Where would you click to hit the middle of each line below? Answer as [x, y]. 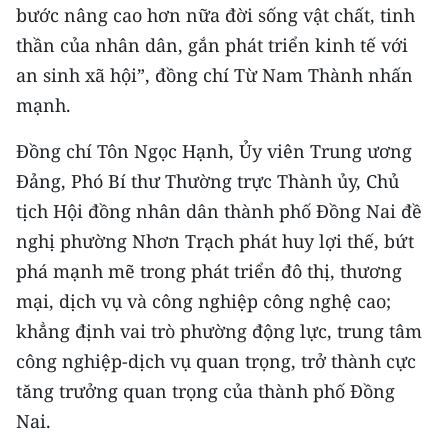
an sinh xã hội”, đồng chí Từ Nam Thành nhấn [214, 75]
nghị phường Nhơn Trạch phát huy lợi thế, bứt [215, 241]
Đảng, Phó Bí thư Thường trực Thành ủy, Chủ [207, 181]
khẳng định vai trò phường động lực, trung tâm [219, 331]
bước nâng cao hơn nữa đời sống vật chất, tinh [215, 15]
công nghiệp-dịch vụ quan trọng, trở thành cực [216, 361]
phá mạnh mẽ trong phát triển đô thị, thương [209, 271]
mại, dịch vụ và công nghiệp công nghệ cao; [203, 301]
